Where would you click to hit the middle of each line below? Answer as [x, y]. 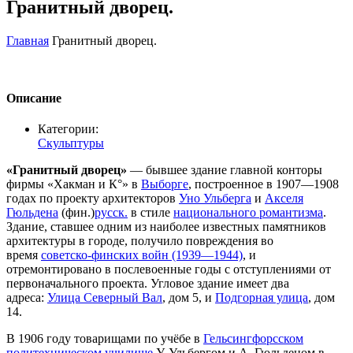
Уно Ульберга [215, 199]
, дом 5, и [189, 298]
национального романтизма [248, 213]
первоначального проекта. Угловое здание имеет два [148, 284]
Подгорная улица [262, 298]
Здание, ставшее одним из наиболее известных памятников [166, 227]
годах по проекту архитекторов [93, 199]
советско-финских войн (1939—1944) [142, 255]
